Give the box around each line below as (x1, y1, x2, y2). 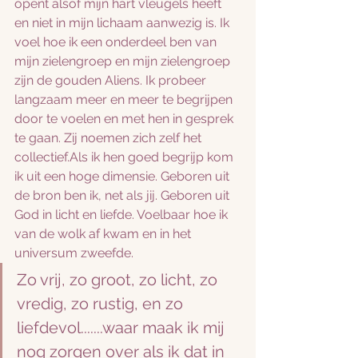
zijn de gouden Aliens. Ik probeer (14, 73, 209, 88)
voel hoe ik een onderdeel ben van (14, 34, 220, 50)
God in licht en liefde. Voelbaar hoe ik (14, 207, 231, 222)
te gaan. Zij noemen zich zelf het (14, 130, 205, 145)
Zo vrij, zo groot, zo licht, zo (17, 270, 221, 289)
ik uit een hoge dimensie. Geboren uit (14, 169, 233, 184)
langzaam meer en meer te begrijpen (14, 92, 236, 107)
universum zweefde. (14, 245, 137, 261)
